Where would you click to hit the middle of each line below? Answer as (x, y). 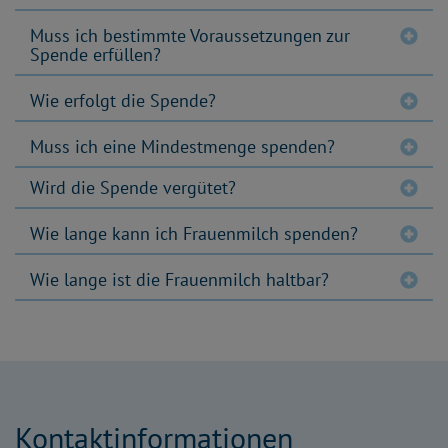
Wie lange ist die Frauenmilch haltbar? (179, 279)
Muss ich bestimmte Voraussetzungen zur (190, 35)
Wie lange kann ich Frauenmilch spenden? (194, 233)
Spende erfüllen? (95, 54)
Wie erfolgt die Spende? (123, 100)
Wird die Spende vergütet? (133, 187)
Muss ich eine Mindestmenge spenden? (182, 146)
